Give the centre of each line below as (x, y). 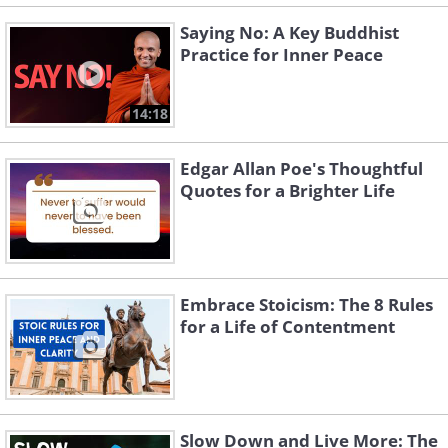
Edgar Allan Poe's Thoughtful (301, 168)
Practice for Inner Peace (281, 54)
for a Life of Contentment (287, 326)
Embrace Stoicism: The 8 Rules (306, 304)
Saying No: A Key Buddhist (289, 32)
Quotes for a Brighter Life (287, 190)
